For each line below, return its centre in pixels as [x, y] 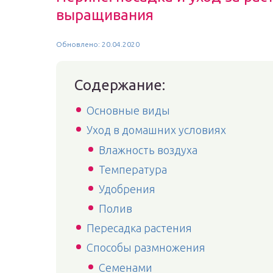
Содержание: [120, 85]
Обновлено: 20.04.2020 [98, 44]
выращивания [105, 15]
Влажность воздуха [148, 150]
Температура [133, 169]
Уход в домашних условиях [156, 130]
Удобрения [127, 189]
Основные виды [128, 110]
